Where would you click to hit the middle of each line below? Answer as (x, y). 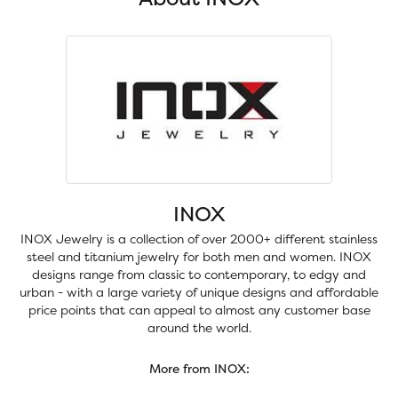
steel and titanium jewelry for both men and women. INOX (199, 257)
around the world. (199, 328)
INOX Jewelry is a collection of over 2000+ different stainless (199, 239)
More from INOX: (199, 369)
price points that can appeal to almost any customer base (199, 310)
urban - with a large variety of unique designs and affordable (199, 292)
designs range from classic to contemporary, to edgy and (199, 275)
